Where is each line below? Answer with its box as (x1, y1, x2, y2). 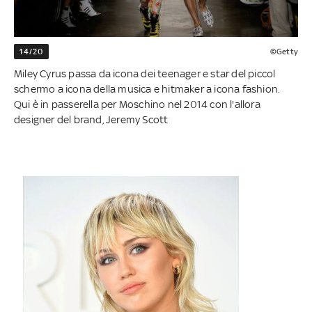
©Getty (270, 47, 298, 57)
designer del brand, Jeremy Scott (14, 114, 169, 126)
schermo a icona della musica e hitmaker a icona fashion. (14, 83, 281, 95)
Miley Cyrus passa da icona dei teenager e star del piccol (14, 68, 276, 80)
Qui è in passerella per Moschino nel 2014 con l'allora (14, 98, 260, 111)
